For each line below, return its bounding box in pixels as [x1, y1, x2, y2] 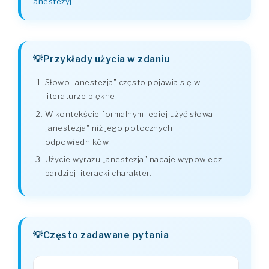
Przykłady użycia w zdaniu [43, 53, 169, 65]
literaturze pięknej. [44, 91, 119, 101]
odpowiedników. [44, 136, 110, 147]
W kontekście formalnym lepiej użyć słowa [44, 109, 213, 119]
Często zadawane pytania [43, 229, 169, 241]
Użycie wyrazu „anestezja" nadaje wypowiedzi [44, 154, 224, 165]
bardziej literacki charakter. [44, 168, 151, 178]
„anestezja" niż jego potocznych [44, 122, 172, 133]
